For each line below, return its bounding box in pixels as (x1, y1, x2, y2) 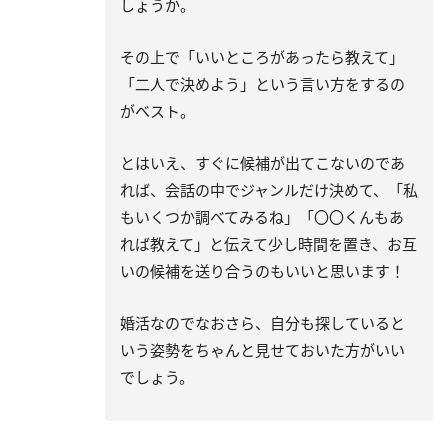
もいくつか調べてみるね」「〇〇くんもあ (120, 207, 404, 228)
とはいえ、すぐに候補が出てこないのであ (120, 153, 405, 174)
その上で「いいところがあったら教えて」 (120, 47, 404, 68)
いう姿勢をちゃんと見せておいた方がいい (120, 340, 405, 361)
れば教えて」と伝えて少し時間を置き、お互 (120, 234, 417, 255)
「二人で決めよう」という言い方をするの (120, 74, 405, 95)
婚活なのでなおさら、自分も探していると (120, 313, 405, 334)
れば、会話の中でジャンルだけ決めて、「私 (120, 180, 418, 201)
